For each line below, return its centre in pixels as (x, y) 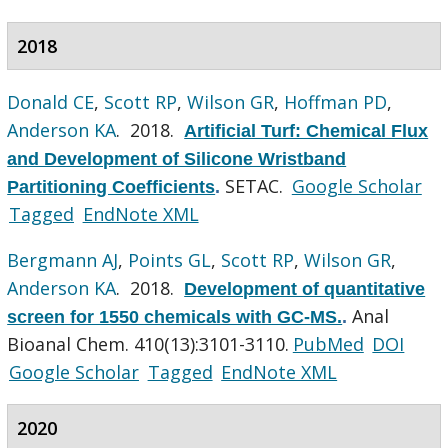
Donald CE (51, 101)
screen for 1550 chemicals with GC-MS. (175, 316)
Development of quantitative (305, 288)
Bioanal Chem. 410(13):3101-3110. (148, 343)
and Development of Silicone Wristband (177, 158)
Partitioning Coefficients (111, 186)
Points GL (170, 259)
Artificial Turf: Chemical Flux (306, 130)
